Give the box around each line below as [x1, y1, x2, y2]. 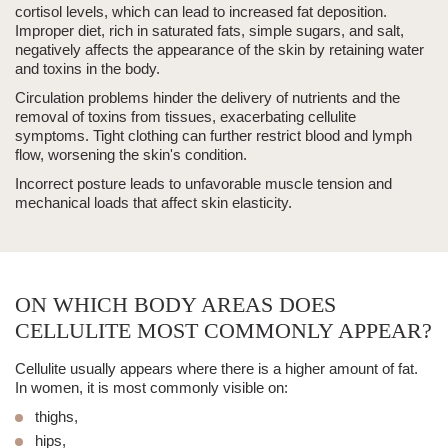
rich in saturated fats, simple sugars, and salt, [105, 22, 404, 40]
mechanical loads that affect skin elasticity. [15, 194, 292, 212]
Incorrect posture [15, 175, 126, 193]
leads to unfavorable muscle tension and [126, 175, 392, 193]
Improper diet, [15, 22, 105, 40]
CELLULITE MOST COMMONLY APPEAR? [15, 318, 432, 344]
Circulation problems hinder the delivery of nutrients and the [15, 89, 400, 107]
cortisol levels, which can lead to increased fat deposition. [15, 3, 387, 21]
